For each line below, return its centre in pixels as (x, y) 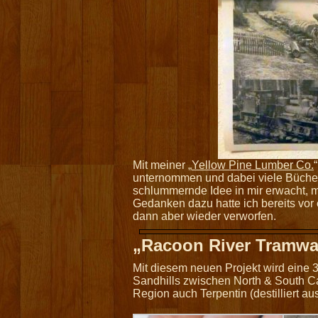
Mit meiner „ (162, 165)
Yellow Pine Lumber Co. (253, 165)
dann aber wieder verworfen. (204, 216)
